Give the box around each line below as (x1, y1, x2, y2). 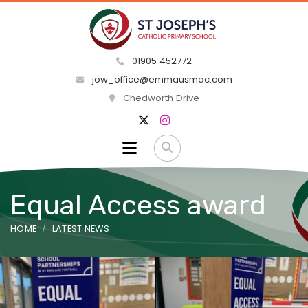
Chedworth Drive (120, 91, 199, 105)
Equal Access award (10, 188, 266, 221)
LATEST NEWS (52, 222, 110, 234)
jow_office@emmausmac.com (89, 73, 232, 87)
